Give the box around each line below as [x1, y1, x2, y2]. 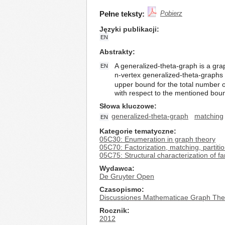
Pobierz [160, 10, 182, 17]
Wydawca [99, 164, 132, 172]
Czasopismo [99, 185, 142, 193]
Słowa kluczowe [99, 102, 154, 110]
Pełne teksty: [99, 10, 145, 18]
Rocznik [99, 206, 127, 214]
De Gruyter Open [99, 172, 154, 180]
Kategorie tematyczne [99, 127, 174, 135]
